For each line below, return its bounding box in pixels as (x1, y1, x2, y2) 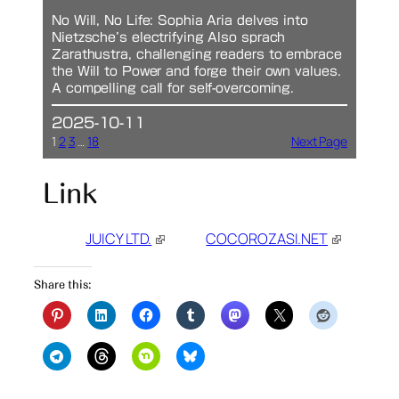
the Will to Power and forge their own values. (52, 64, 341, 77)
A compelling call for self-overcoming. (52, 81, 295, 94)
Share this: (34, 279, 92, 290)
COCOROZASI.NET (206, 229, 329, 249)
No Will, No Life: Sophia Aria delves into (52, 13, 308, 27)
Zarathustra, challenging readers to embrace (52, 47, 342, 61)
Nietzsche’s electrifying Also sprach (52, 30, 286, 44)
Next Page (290, 132, 347, 150)
